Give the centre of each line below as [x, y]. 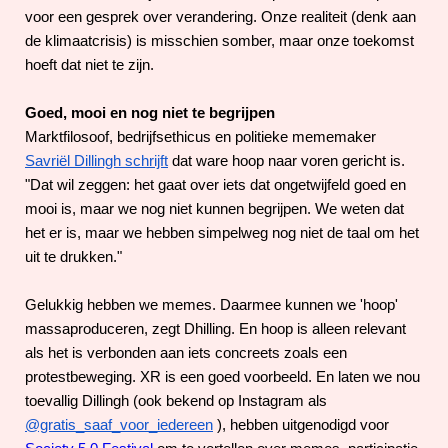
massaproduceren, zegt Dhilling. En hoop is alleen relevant [215, 328]
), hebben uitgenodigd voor [303, 424]
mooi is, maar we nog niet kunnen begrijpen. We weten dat [214, 208]
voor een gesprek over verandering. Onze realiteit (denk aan [220, 16]
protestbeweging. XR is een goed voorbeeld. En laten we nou [222, 376]
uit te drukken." [73, 256]
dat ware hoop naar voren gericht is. [288, 160]
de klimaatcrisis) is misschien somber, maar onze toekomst [219, 40]
